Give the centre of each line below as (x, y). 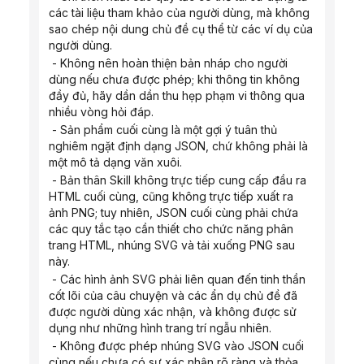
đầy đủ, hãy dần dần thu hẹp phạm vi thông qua (177, 95)
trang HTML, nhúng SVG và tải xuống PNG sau (172, 245)
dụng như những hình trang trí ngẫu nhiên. (160, 328)
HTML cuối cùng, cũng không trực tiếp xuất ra (171, 196)
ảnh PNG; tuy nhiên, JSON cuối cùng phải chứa (173, 212)
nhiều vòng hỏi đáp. (101, 112)
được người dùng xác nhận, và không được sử (173, 312)
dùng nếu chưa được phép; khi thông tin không (174, 79)
